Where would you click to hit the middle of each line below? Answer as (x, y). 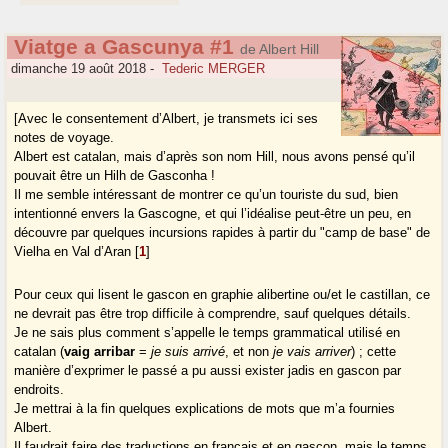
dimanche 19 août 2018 (77, 69)
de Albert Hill (279, 49)
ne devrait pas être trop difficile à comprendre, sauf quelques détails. (213, 314)
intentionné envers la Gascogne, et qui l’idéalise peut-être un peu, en (213, 214)
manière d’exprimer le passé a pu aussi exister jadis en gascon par (208, 371)
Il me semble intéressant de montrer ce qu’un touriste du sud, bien (206, 195)
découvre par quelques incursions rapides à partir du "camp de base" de (222, 233)
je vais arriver (312, 352)
